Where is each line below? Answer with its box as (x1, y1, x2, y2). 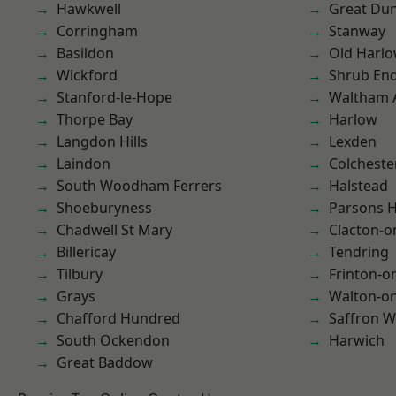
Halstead (329, 176, 388, 195)
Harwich (329, 331, 385, 350)
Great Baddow (57, 353, 153, 372)
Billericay (57, 242, 116, 262)
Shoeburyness (57, 198, 152, 217)
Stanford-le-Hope (57, 88, 172, 107)
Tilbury (57, 264, 103, 284)
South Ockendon (57, 331, 170, 350)
